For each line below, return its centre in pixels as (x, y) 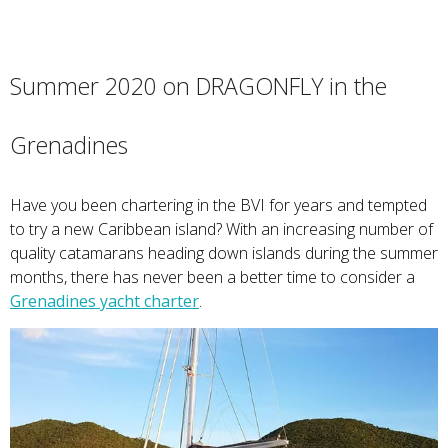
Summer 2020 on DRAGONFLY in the (198, 86)
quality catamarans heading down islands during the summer (224, 253)
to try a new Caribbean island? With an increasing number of (221, 229)
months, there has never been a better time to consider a (212, 277)
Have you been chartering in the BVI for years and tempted (218, 205)
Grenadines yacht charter (104, 301)
